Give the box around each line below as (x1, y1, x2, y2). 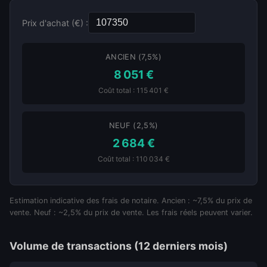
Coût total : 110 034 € (97, 154, 170, 163)
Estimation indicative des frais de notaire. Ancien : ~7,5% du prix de (10, 196, 252, 205)
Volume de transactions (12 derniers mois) (10, 240, 228, 252)
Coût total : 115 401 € (98, 86, 169, 95)
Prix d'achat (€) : (22, 17, 88, 28)
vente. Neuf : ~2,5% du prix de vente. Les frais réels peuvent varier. (10, 208, 253, 217)
